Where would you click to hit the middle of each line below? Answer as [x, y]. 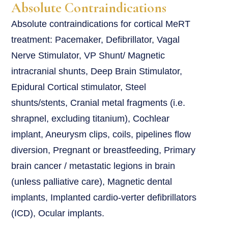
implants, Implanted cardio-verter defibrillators [104, 198]
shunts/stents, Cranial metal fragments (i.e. [98, 103]
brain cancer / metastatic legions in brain [93, 166]
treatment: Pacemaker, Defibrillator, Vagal [96, 40]
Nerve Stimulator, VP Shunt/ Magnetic [88, 56]
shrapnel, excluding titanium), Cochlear [91, 119]
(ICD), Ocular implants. [58, 213]
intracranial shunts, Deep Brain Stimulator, [97, 72]
